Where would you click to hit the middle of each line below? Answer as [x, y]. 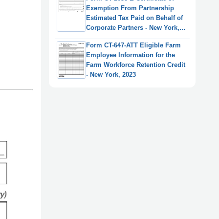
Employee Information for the [131, 55]
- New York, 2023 [111, 74]
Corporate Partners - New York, [133, 27]
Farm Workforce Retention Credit [136, 65]
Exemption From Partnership [130, 8]
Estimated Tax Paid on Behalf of [134, 18]
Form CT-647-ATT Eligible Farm [133, 45]
